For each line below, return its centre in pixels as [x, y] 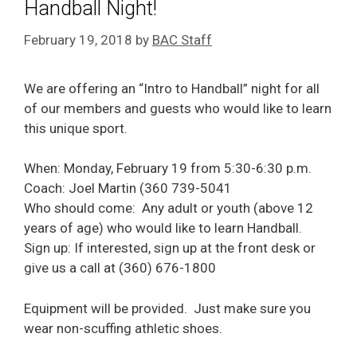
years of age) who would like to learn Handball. [163, 228]
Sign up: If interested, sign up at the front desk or [170, 248]
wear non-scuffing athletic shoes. [123, 328]
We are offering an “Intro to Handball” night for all [172, 88]
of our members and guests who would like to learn [178, 108]
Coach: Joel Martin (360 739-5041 [128, 188]
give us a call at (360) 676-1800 [120, 268]
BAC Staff [182, 39]
